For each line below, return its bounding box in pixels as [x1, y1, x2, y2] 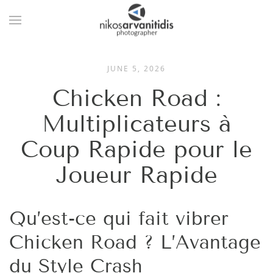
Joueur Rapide [55, 161, 218, 189]
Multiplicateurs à [41, 110, 232, 138]
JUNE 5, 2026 [107, 63, 166, 74]
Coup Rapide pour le [21, 136, 252, 163]
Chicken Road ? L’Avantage [9, 231, 261, 253]
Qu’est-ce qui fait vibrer [9, 207, 229, 230]
